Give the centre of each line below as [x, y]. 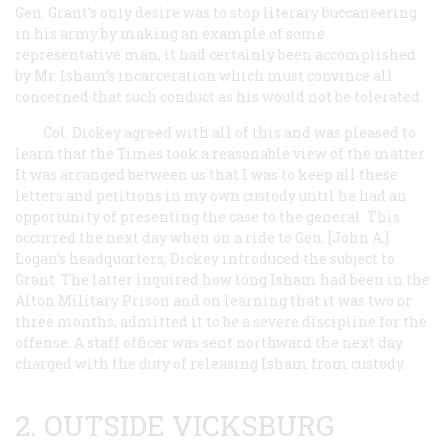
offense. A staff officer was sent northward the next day [209, 342]
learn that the [66, 153]
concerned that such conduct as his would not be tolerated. [219, 96]
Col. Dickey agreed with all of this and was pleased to [229, 132]
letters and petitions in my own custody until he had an [211, 195]
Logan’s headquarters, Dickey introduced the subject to [205, 258]
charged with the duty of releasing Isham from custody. [210, 363]
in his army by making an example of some [170, 33]
